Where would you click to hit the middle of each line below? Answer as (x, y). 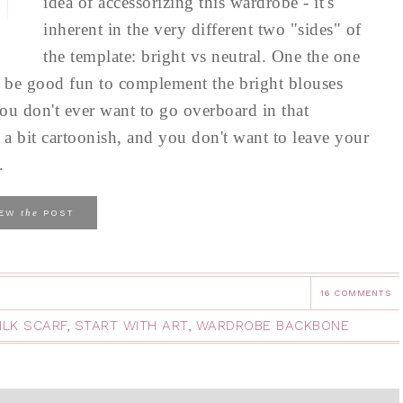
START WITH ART (131, 326)
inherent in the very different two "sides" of (202, 29)
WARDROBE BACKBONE (272, 326)
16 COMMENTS (355, 293)
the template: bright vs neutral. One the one (201, 56)
